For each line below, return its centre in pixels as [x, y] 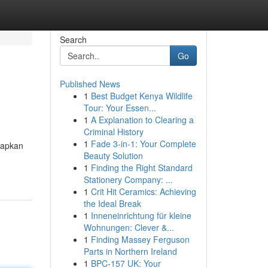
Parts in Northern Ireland [130, 251]
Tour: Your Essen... [120, 108]
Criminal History [113, 132]
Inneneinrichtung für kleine [141, 215]
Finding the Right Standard [141, 167]
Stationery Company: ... [128, 179]
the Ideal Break [112, 203]
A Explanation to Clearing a [142, 120]
